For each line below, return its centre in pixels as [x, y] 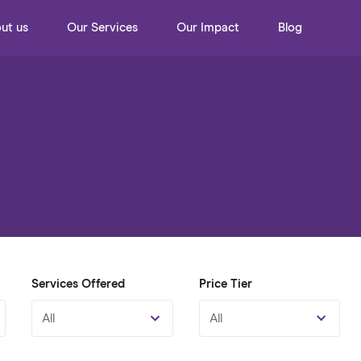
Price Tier [225, 284]
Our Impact [208, 28]
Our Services [102, 28]
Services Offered [79, 284]
